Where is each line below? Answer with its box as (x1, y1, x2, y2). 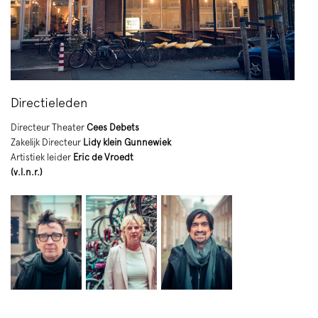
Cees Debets (84, 121, 139, 133)
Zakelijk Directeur (11, 136, 81, 148)
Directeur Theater (11, 121, 84, 133)
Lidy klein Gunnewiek (81, 136, 173, 148)
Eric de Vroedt (73, 151, 133, 163)
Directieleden (11, 94, 87, 110)
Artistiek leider (11, 151, 73, 163)
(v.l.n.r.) (11, 166, 43, 177)
